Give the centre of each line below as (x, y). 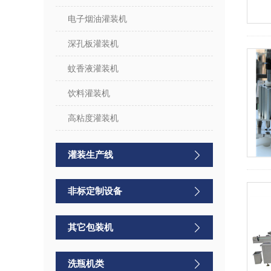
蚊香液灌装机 (93, 68)
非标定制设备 (95, 191)
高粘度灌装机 (93, 118)
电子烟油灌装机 (97, 19)
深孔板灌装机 (93, 44)
